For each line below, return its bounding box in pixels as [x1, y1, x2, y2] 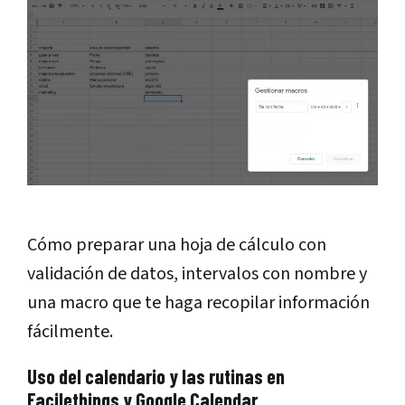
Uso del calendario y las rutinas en [27, 364, 285, 389]
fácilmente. [27, 319, 113, 345]
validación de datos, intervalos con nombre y [27, 261, 367, 287]
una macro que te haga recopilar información [27, 290, 370, 316]
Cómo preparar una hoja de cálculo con [27, 232, 326, 259]
